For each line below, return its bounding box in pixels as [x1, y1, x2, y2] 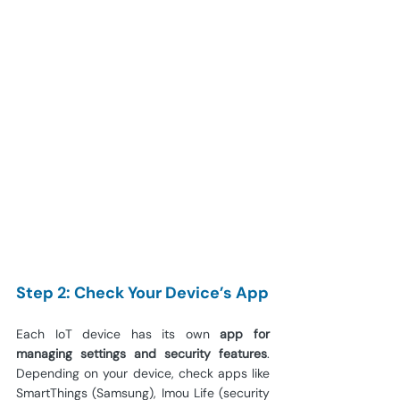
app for [220, 325, 271, 342]
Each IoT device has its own [16, 325, 221, 342]
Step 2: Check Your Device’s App [16, 281, 269, 304]
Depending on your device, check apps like [16, 364, 270, 381]
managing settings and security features [16, 345, 267, 362]
